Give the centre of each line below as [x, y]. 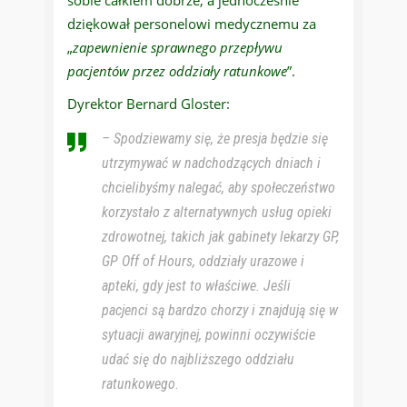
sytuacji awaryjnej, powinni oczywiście [208, 335]
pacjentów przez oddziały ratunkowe [177, 71]
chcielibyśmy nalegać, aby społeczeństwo [218, 188]
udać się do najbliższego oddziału [198, 360]
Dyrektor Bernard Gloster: [149, 104]
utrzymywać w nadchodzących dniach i [211, 164]
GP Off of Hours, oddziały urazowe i [203, 262]
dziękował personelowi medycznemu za [192, 24]
